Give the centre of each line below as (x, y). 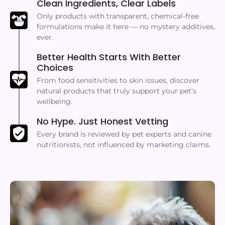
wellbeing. (54, 102)
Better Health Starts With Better (109, 57)
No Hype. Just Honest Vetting (102, 122)
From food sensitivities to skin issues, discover (118, 81)
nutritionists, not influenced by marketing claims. (124, 145)
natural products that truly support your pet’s (117, 91)
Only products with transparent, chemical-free (118, 16)
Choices (55, 68)
